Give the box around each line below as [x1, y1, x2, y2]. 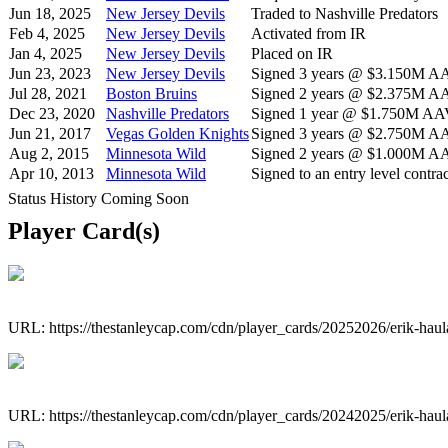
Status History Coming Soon [8, 189, 189, 207]
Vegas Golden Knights [106, 124, 249, 142]
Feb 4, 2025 [9, 24, 85, 42]
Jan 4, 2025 [9, 44, 82, 62]
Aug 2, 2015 [9, 144, 89, 162]
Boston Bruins [106, 84, 197, 102]
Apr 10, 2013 [9, 164, 94, 182]
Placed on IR [251, 44, 333, 62]
